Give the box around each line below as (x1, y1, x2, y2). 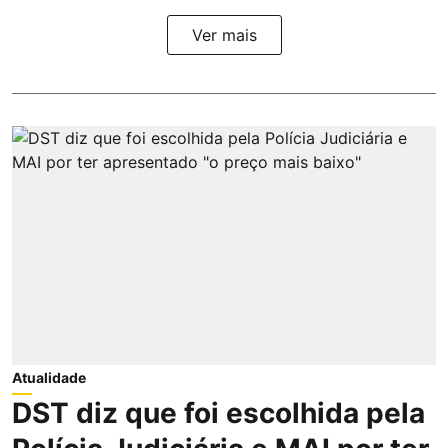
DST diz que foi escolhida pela (12, 395, 425, 430)
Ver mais (191, 25, 257, 46)
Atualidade (12, 368, 86, 386)
